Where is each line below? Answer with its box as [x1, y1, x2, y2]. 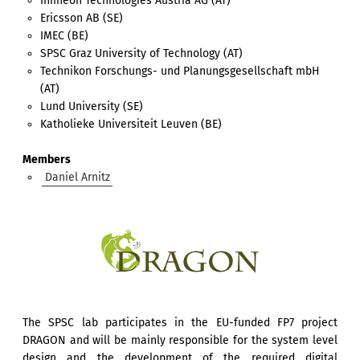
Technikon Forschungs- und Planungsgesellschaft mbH [40, 63, 321, 78]
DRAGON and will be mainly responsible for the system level [22, 333, 337, 348]
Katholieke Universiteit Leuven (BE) [40, 117, 223, 131]
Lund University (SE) [40, 99, 144, 113]
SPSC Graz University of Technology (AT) [40, 46, 243, 60]
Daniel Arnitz [44, 170, 110, 184]
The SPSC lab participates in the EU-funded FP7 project [22, 316, 337, 330]
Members [22, 152, 71, 166]
